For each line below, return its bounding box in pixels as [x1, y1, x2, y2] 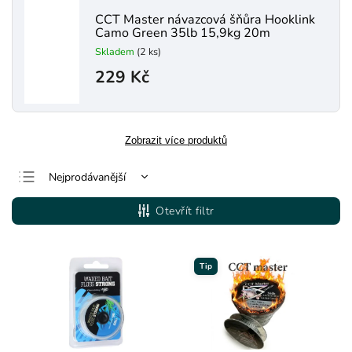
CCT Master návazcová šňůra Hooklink [95, 10, 315, 28]
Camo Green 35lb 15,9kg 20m [95, 24, 270, 42]
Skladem [95, 44, 137, 58]
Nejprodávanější [49, 169, 126, 185]
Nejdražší [49, 219, 93, 235]
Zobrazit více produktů [125, 134, 227, 146]
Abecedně [49, 244, 97, 260]
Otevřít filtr [156, 203, 214, 218]
